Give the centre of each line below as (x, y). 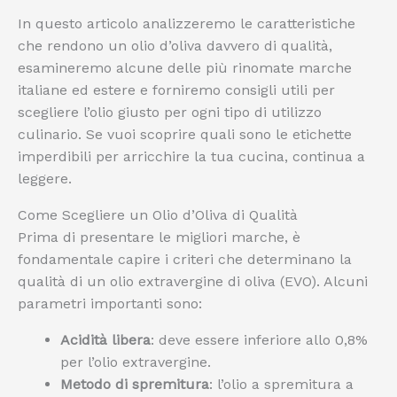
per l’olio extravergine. (136, 362)
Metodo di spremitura (135, 384)
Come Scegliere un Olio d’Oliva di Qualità (158, 214)
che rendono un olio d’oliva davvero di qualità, (175, 45)
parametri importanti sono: (110, 303)
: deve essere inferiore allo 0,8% (259, 339)
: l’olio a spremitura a (281, 384)
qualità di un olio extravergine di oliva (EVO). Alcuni (193, 281)
